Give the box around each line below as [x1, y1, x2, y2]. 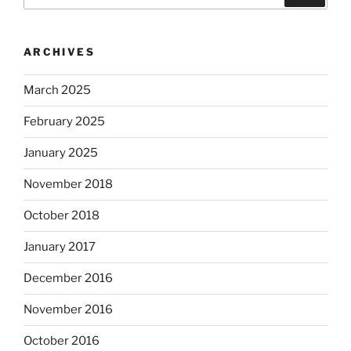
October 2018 [24, 208, 100, 223]
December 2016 [24, 271, 113, 286]
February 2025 [24, 114, 105, 129]
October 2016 [24, 334, 100, 349]
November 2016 [24, 302, 113, 317]
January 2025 [24, 146, 98, 161]
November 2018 [24, 177, 113, 192]
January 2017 [24, 240, 96, 255]
